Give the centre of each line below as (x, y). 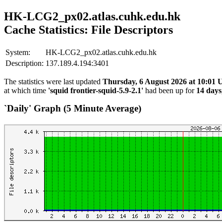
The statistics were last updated (53, 81)
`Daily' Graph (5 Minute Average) (73, 108)
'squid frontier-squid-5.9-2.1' (96, 90)
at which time (26, 90)
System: (18, 52)
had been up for (170, 90)
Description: (25, 63)
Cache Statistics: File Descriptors (88, 29)
